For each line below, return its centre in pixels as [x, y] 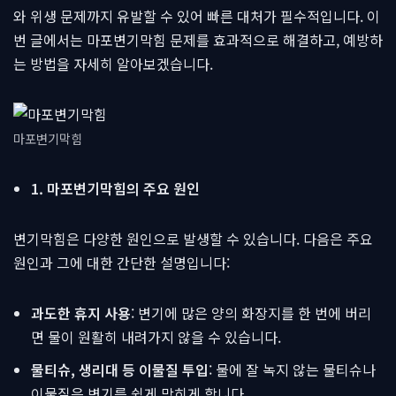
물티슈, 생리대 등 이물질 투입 [120, 369]
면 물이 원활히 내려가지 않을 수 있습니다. [156, 337]
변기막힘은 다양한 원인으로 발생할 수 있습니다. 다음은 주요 [193, 239]
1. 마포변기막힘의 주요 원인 [115, 188]
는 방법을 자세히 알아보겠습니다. [113, 64]
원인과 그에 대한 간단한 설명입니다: [122, 263]
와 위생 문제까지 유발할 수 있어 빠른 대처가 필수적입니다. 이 [197, 16]
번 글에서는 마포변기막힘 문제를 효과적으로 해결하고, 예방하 [198, 40]
